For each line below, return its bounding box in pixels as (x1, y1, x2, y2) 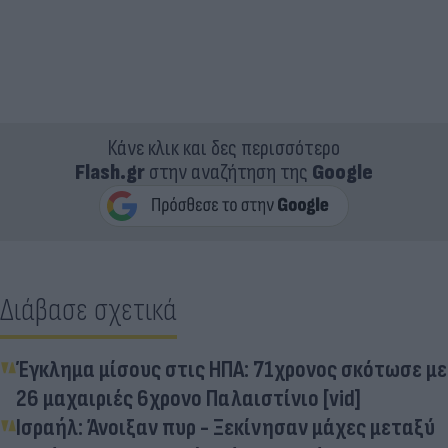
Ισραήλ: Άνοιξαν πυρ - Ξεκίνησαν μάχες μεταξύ (16, 412, 435, 442)
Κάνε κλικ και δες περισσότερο (108, 134, 340, 162)
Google (312, 158, 373, 186)
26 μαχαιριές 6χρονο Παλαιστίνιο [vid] (16, 383, 361, 413)
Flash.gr (75, 158, 145, 186)
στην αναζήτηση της (145, 158, 312, 186)
